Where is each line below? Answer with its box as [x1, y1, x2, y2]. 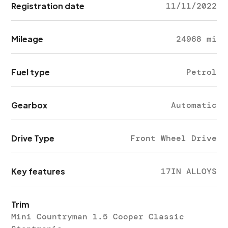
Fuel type [11, 67, 50, 77]
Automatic [170, 100, 217, 110]
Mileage [11, 34, 44, 44]
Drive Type [11, 133, 55, 144]
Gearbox [11, 100, 48, 110]
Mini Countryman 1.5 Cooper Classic [11, 211, 185, 222]
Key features [11, 166, 66, 177]
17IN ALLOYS [160, 166, 217, 177]
